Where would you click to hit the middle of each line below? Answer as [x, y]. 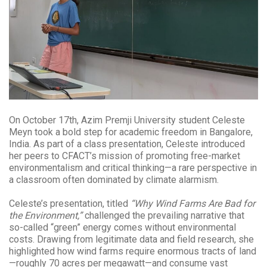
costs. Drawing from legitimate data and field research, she [131, 239]
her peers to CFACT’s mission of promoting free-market [125, 156]
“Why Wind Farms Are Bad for [193, 203]
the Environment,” [46, 215]
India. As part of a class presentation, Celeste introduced [127, 144]
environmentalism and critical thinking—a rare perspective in [133, 167]
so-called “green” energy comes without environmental [122, 227]
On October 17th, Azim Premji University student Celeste [127, 120]
